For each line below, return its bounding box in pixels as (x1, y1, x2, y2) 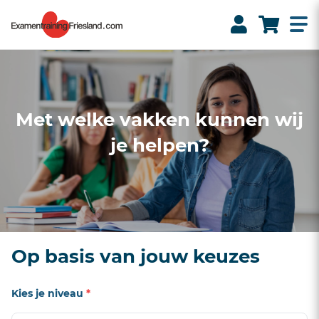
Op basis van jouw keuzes (11, 244, 260, 268)
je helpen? (110, 133, 209, 157)
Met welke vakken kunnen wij (16, 108, 303, 131)
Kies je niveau (11, 286, 86, 300)
